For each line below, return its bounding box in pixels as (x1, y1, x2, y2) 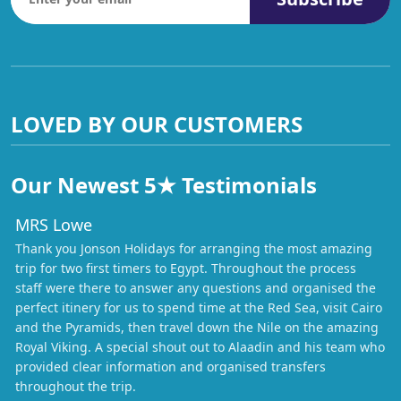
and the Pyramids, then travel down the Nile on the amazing (15, 318, 379, 336)
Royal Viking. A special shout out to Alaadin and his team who (15, 337, 385, 355)
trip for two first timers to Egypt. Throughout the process (15, 259, 356, 277)
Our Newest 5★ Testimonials (11, 169, 317, 200)
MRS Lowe (15, 213, 92, 235)
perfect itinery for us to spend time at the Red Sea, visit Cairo (15, 298, 382, 316)
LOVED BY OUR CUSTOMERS (11, 108, 303, 139)
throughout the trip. (15, 377, 136, 395)
